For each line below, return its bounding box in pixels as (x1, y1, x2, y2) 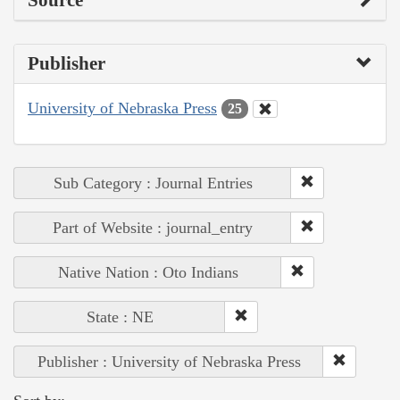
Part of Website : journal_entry (53, 219, 253, 237)
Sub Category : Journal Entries (53, 174, 253, 193)
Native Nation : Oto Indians (57, 263, 238, 282)
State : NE (86, 308, 154, 327)
